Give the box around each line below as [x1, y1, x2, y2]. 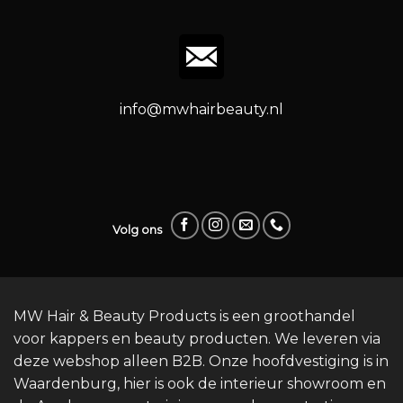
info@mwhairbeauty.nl [120, 100, 283, 118]
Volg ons [112, 222, 162, 237]
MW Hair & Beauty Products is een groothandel [13, 308, 355, 326]
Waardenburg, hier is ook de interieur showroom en [13, 375, 386, 393]
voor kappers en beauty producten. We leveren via [13, 330, 381, 348]
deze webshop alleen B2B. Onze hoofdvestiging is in [13, 353, 389, 371]
